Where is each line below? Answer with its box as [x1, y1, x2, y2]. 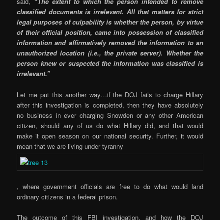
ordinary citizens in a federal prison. [17, 192, 118, 201]
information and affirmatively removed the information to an [17, 38, 203, 48]
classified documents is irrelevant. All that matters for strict [17, 7, 203, 17]
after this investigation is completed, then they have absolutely [17, 100, 203, 110]
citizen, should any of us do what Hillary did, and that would [17, 120, 203, 130]
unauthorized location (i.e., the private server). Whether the [17, 48, 203, 58]
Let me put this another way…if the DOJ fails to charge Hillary [17, 89, 203, 99]
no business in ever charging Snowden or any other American [17, 110, 203, 120]
